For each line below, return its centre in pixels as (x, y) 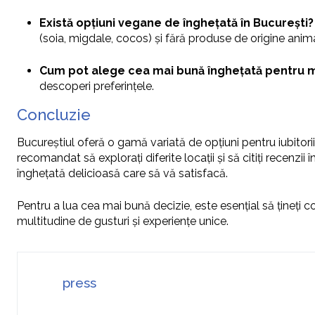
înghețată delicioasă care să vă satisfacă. (122, 174)
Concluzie (54, 115)
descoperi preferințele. (97, 86)
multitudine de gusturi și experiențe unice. (123, 221)
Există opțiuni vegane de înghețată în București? (176, 23)
